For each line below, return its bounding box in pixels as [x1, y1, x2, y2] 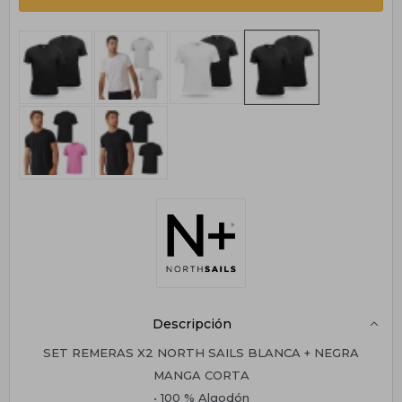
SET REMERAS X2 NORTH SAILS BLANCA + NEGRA [43, 345, 359, 360]
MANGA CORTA [153, 367, 249, 382]
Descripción [153, 315, 232, 332]
